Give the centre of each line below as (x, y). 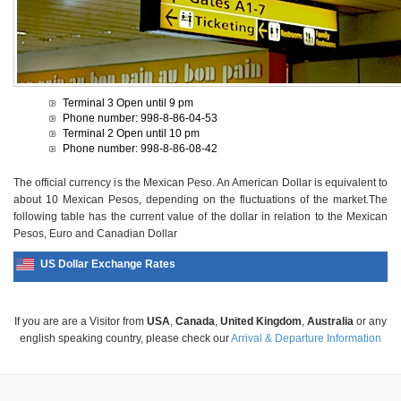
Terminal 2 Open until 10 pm (131, 133)
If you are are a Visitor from (81, 321)
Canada (195, 321)
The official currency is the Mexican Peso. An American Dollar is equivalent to (200, 183)
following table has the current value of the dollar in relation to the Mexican (200, 217)
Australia (330, 321)
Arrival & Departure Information (306, 338)
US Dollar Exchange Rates (108, 264)
